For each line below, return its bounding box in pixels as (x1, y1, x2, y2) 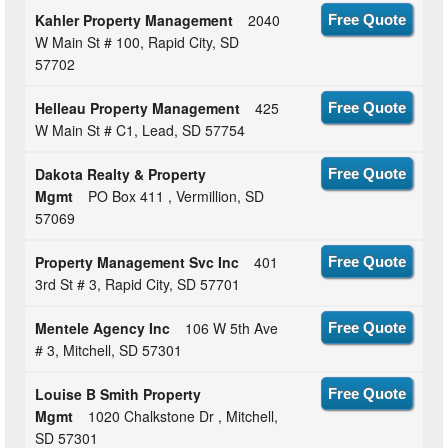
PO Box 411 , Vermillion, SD (88, 186, 265, 207)
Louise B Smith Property (35, 384, 202, 405)
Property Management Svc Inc (35, 252, 240, 273)
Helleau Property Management (35, 98, 241, 119)
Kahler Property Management (35, 10, 234, 31)
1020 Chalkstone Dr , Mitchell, (88, 406, 279, 427)
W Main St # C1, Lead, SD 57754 (35, 120, 246, 141)
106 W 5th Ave (185, 318, 279, 339)
